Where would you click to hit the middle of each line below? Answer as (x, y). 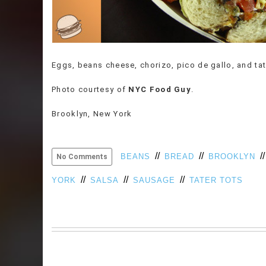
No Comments (82, 156)
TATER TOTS (216, 180)
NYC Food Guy (160, 89)
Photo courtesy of (90, 89)
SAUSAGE (154, 180)
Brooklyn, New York (92, 113)
